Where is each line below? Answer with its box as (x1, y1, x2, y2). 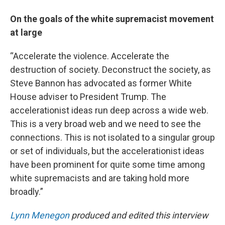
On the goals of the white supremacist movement (10, 14, 214, 24)
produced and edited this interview (69, 210, 208, 220)
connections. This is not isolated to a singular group (10, 132, 215, 143)
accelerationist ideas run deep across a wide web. (10, 105, 208, 116)
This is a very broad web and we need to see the (10, 119, 201, 129)
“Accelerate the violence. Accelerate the (10, 51, 169, 61)
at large (10, 27, 42, 38)
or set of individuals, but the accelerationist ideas (10, 146, 204, 156)
